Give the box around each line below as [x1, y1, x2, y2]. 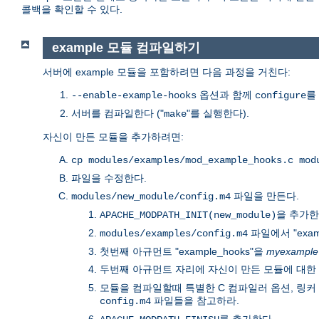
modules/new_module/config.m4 [71, 190, 231, 202]
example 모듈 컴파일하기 [51, 41, 200, 56]
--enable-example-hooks [71, 89, 197, 101]
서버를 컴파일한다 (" [71, 107, 164, 119]
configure [255, 89, 306, 101]
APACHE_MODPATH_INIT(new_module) [100, 209, 276, 221]
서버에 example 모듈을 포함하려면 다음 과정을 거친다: [43, 66, 291, 78]
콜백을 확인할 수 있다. [21, 4, 122, 16]
